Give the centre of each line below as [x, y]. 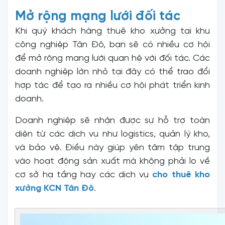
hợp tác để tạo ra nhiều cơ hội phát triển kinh [113, 85]
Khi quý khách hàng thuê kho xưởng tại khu [113, 31]
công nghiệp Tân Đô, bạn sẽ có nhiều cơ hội [113, 45]
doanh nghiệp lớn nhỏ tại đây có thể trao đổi [113, 72]
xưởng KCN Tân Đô [54, 188]
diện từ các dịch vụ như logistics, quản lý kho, [113, 134]
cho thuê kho [181, 175]
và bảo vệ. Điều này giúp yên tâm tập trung [113, 148]
